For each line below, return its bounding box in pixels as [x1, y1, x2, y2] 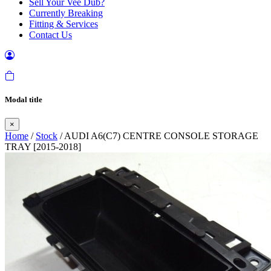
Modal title [5, 95, 42, 105]
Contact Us [29, 30, 72, 40]
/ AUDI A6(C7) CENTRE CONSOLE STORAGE [57, 131, 258, 142]
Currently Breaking [29, 8, 103, 18]
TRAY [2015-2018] [5, 142, 81, 152]
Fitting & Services [29, 19, 98, 29]
